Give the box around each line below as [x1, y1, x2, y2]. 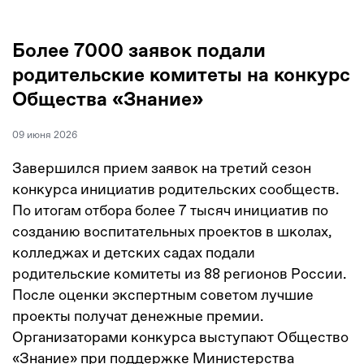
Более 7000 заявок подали [12, 41, 266, 61]
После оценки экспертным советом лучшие [12, 285, 314, 303]
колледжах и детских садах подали [12, 243, 255, 261]
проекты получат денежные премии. [12, 306, 263, 324]
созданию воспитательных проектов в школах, [12, 222, 332, 240]
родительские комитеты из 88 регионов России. [12, 264, 346, 282]
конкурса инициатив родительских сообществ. [12, 180, 339, 197]
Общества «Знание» [12, 89, 203, 110]
